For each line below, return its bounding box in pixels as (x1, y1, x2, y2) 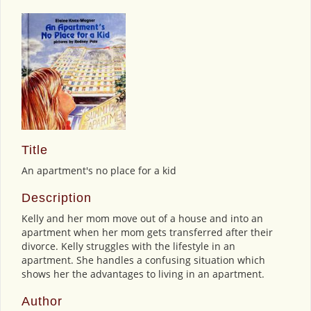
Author (22, 294, 62, 308)
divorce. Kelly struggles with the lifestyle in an (22, 239, 235, 253)
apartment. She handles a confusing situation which (22, 253, 265, 267)
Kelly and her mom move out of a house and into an (22, 211, 263, 225)
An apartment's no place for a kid (22, 163, 176, 177)
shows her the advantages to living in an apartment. (22, 267, 264, 280)
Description (22, 190, 92, 205)
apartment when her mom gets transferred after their (22, 225, 273, 239)
